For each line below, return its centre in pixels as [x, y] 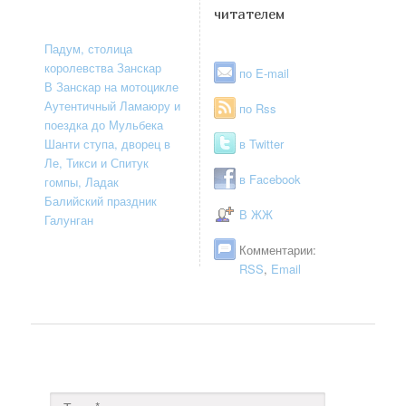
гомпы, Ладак [82, 181]
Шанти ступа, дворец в [108, 143]
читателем [250, 13]
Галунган [69, 219]
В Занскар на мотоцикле [112, 86]
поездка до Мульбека [104, 124]
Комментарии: [278, 249]
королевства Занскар [103, 67]
